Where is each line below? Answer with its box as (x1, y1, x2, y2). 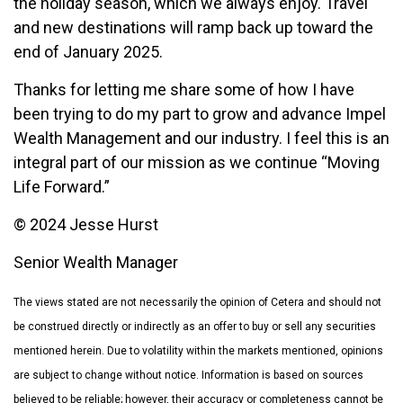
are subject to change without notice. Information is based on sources (13, 369, 363, 382)
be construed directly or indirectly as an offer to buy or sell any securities (13, 320, 376, 334)
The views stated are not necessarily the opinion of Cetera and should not (13, 296, 381, 309)
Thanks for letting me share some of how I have (13, 80, 354, 100)
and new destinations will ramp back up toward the (13, 18, 373, 38)
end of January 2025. (13, 42, 163, 62)
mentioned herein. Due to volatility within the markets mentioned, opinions (13, 345, 383, 358)
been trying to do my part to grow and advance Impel (13, 104, 386, 124)
